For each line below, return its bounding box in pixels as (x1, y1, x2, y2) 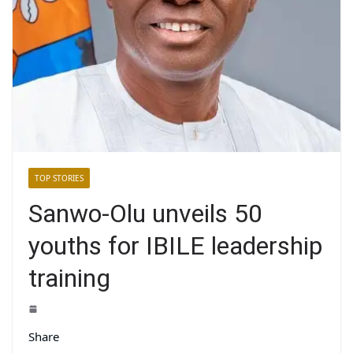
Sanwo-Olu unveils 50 (28, 199, 262, 229)
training (28, 263, 110, 294)
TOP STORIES (35, 173, 84, 184)
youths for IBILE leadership (28, 231, 322, 262)
